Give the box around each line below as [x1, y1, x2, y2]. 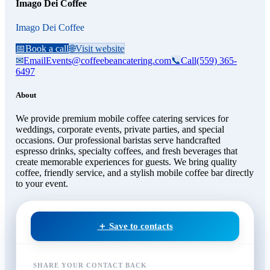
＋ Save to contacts [97, 221, 173, 231]
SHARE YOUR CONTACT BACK [33, 261, 147, 269]
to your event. [16, 178, 68, 189]
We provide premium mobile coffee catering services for [16, 113, 228, 124]
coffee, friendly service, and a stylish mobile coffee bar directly [16, 167, 254, 178]
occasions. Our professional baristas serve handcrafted [16, 134, 221, 145]
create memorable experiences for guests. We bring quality [16, 156, 237, 167]
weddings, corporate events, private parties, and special [16, 124, 224, 134]
